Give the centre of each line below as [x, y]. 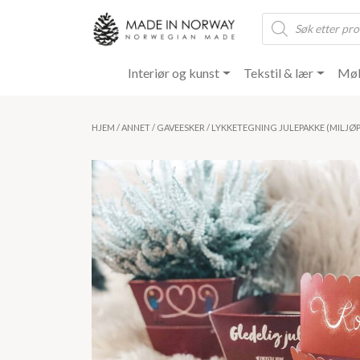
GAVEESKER [181, 128]
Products [286, 18]
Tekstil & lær [278, 73]
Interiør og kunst [174, 73]
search [279, 31]
